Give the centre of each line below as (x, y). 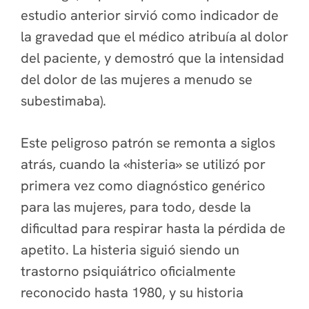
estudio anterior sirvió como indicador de (150, 15)
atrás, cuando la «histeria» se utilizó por (143, 164)
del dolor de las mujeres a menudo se (137, 79)
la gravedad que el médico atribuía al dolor (154, 37)
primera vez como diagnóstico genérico (143, 186)
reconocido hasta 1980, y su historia (132, 292)
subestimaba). (65, 101)
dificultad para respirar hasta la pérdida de (153, 228)
